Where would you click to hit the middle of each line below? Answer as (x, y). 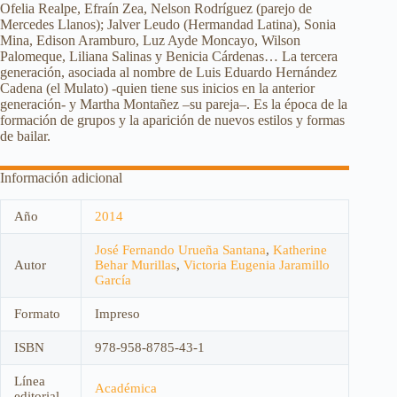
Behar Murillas (136, 265)
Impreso (117, 314)
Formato (37, 314)
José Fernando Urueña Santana (180, 250)
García (113, 280)
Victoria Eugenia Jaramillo (257, 265)
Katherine (300, 250)
